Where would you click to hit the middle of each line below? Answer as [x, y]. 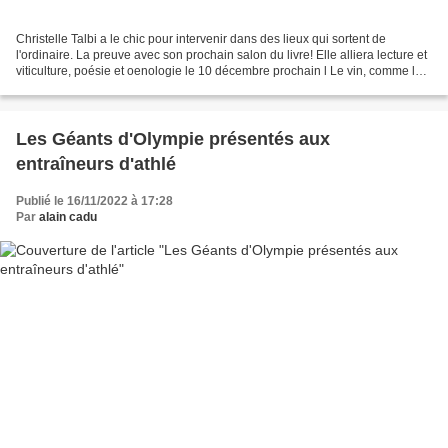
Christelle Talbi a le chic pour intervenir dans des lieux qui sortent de [201, 38]
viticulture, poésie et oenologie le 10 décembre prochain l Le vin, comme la [219, 70]
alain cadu [68, 216]
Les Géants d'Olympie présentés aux [173, 138]
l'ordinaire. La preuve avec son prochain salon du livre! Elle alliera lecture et [221, 54]
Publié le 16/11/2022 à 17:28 [94, 200]
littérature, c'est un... [69, 86]
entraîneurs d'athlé [96, 163]
